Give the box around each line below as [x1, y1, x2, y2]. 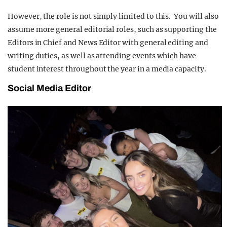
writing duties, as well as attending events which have [8, 51, 196, 60]
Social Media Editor [8, 83, 91, 93]
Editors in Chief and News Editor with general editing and [8, 37, 208, 47]
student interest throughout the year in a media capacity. [8, 64, 206, 73]
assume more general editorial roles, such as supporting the [8, 24, 217, 34]
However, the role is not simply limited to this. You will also [8, 11, 219, 21]
